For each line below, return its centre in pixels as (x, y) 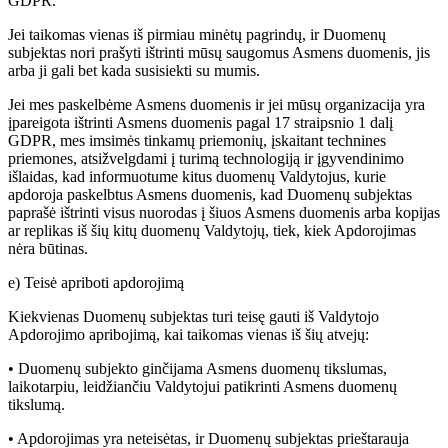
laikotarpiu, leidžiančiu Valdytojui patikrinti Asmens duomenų (202, 387)
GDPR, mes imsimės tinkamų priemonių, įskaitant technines (197, 141)
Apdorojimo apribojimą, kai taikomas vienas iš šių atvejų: (188, 335)
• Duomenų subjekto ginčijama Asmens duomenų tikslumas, (197, 369)
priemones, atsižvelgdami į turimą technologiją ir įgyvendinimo (206, 159)
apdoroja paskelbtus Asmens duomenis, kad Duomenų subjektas (210, 195)
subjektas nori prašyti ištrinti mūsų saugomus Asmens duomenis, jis (219, 53)
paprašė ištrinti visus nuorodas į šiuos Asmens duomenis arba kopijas (224, 213)
